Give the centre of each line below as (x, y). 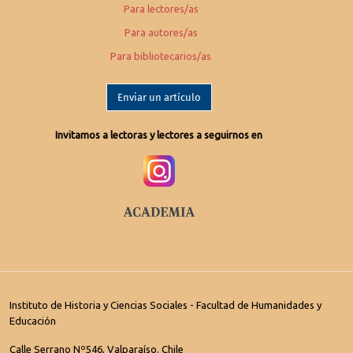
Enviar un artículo (159, 97)
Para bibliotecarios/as (161, 56)
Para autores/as (161, 33)
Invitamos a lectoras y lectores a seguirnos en (159, 135)
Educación (33, 321)
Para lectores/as (161, 9)
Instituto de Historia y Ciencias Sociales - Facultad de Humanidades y (165, 305)
